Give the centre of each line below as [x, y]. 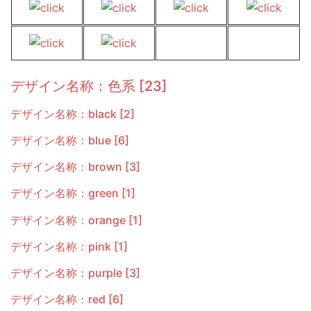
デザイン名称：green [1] [73, 193]
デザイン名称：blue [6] [70, 141]
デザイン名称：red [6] [67, 300]
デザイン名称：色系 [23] [89, 86]
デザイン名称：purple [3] [75, 273]
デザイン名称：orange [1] [76, 220]
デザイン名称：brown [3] [75, 167]
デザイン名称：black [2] [73, 114]
